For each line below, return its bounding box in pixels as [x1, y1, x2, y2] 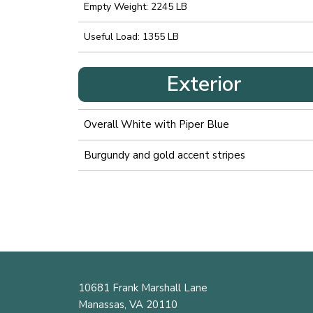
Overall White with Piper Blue [84, 117, 229, 132]
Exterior [166, 70, 241, 99]
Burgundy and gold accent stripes [84, 148, 245, 163]
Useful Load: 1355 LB [84, 30, 179, 44]
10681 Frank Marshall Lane [78, 281, 208, 296]
